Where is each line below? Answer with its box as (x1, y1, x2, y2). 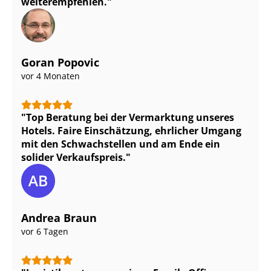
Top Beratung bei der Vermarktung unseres (26, 111, 234, 125)
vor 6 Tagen (21, 226, 68, 238)
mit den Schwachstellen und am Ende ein (21, 137, 220, 151)
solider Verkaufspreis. (21, 151, 126, 165)
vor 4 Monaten (21, 70, 80, 82)
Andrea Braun (21, 211, 97, 226)
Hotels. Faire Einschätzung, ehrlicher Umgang (21, 124, 241, 138)
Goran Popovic (21, 55, 99, 70)
